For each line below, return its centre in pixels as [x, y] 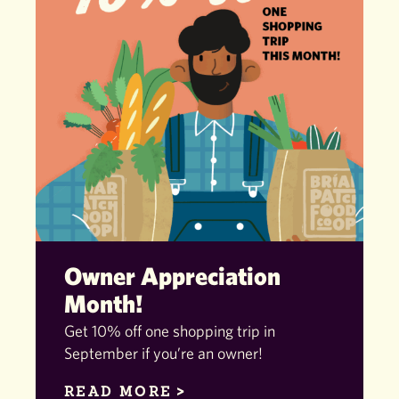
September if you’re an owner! [163, 354]
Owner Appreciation [172, 275]
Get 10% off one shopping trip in [170, 331]
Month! [104, 303]
